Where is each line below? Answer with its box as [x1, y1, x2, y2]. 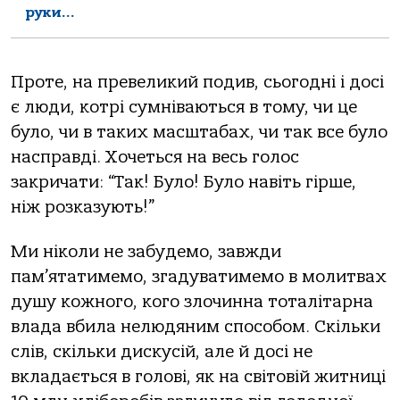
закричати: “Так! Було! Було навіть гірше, [11, 171, 356, 192]
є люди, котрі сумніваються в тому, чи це [11, 96, 357, 117]
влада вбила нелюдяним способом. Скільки [11, 317, 380, 337]
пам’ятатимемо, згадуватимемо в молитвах [11, 267, 387, 287]
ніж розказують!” [11, 196, 161, 217]
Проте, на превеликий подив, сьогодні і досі [11, 71, 384, 92]
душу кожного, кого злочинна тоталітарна [11, 292, 373, 312]
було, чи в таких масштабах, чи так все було [11, 121, 387, 142]
